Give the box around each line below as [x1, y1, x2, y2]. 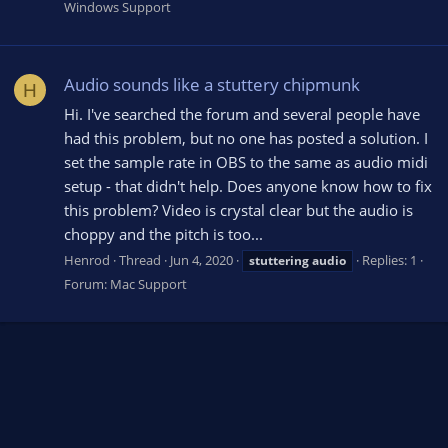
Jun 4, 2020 [170, 250, 233, 269]
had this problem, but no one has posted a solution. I [64, 128, 428, 149]
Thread [119, 250, 161, 269]
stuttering [249, 251, 309, 269]
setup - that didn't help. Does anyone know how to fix [64, 176, 432, 197]
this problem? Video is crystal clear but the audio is [64, 200, 413, 221]
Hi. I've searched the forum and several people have [64, 104, 420, 125]
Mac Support [110, 274, 187, 293]
